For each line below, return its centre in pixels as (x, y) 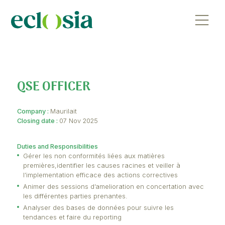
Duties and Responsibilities (72, 183)
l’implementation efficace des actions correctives (125, 219)
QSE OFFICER (67, 109)
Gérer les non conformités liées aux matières (117, 195)
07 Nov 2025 (98, 151)
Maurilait (79, 139)
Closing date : (47, 151)
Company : (42, 139)
